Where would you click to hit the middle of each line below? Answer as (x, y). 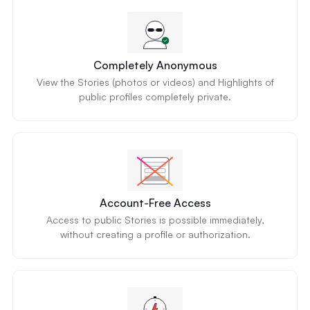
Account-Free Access (155, 202)
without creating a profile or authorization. (155, 234)
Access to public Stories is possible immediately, (155, 219)
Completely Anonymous (155, 65)
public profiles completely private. (155, 96)
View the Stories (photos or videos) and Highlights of (155, 82)
